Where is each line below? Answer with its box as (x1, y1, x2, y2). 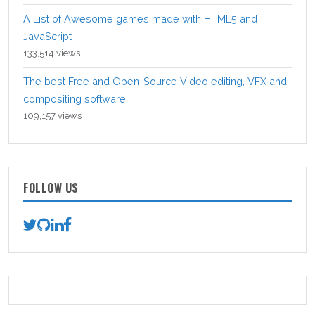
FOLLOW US (23, 179, 79, 196)
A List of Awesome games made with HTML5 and (23, 12, 257, 25)
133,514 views (23, 47, 80, 58)
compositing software (23, 92, 126, 105)
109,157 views (23, 110, 82, 121)
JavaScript (23, 30, 72, 42)
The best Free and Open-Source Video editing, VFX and (23, 75, 287, 87)
